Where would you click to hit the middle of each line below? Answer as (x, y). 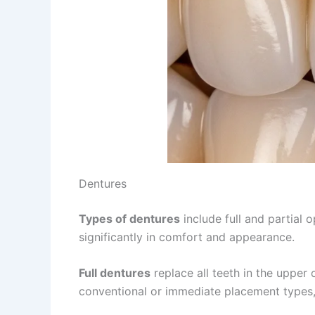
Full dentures (115, 273)
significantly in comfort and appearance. (187, 237)
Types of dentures (129, 218)
